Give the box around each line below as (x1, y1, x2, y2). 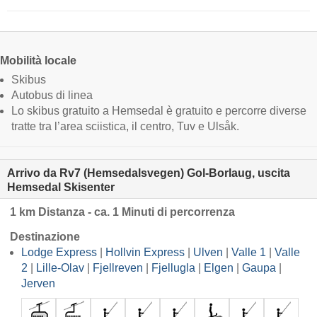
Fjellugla (151, 261, 195, 274)
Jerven (21, 277, 55, 289)
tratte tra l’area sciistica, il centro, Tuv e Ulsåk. (11, 120, 239, 132)
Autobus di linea (11, 88, 93, 101)
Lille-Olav (36, 261, 84, 274)
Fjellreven (93, 261, 143, 274)
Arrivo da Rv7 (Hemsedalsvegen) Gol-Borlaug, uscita (7, 166, 290, 179)
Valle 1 (231, 246, 266, 258)
